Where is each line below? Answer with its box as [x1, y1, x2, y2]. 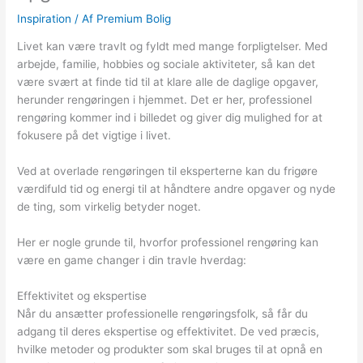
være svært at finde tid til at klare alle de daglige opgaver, [17, 75, 319, 89]
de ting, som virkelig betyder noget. [17, 200, 202, 214]
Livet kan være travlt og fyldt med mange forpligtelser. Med [17, 40, 328, 53]
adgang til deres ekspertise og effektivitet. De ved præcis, [17, 324, 320, 338]
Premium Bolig [96, 11, 172, 25]
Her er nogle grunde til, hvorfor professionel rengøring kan [17, 236, 319, 250]
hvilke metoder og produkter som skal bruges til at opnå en [17, 342, 323, 356]
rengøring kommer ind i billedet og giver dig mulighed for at [17, 111, 323, 125]
